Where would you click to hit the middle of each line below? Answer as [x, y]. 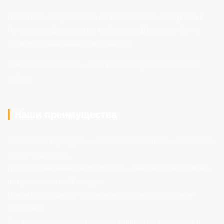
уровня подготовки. [39, 154]
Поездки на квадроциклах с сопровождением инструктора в [105, 16]
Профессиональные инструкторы [65, 167]
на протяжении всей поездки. [56, 181]
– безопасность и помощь [167, 167]
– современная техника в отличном [134, 194]
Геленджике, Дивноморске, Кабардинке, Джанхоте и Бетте [103, 30]
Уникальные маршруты [47, 140]
